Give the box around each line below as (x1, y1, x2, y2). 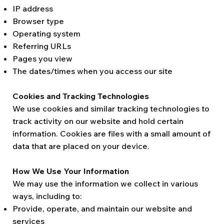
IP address (12, 3, 53, 13)
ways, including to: (12, 191, 82, 201)
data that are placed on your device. (12, 141, 149, 151)
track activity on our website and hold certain (12, 116, 183, 126)
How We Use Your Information (12, 166, 129, 176)
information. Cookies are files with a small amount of (12, 128, 210, 138)
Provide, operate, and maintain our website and (12, 203, 192, 213)
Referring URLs (12, 41, 71, 51)
